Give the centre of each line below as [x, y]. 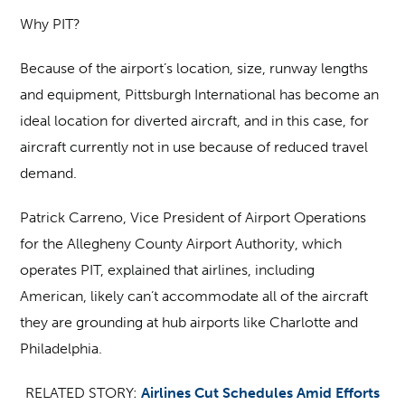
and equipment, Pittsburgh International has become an [200, 94]
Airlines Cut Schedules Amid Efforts [260, 393]
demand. [49, 173]
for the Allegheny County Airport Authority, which [181, 244]
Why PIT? [51, 24]
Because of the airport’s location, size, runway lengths [194, 68]
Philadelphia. [61, 348]
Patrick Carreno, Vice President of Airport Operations [193, 217]
